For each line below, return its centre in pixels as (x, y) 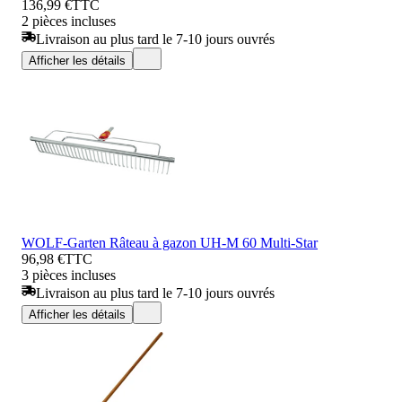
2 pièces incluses (69, 21)
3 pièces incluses (69, 275)
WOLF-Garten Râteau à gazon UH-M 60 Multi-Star (170, 242)
